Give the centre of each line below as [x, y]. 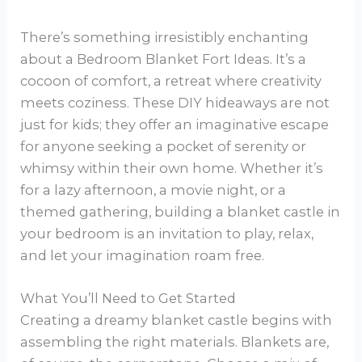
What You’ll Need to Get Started [128, 298]
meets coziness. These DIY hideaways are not [175, 102]
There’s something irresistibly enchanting [165, 37]
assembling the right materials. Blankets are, [175, 341]
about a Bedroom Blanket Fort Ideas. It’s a [164, 59]
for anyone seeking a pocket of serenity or [164, 146]
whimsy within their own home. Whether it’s [172, 168]
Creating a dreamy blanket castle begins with [177, 320]
